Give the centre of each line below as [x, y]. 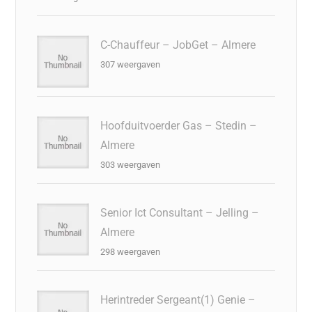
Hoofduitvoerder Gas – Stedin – [179, 125]
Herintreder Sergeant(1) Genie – [178, 299]
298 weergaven [131, 251]
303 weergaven [131, 164]
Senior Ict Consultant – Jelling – [180, 212]
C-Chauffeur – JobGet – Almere [178, 45]
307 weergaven [131, 64]
